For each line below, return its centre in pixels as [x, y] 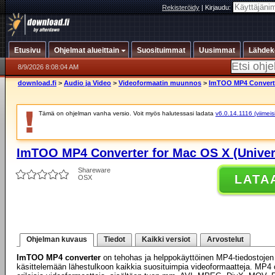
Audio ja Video [87, 83]
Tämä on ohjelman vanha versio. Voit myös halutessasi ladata [127, 113]
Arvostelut [225, 239]
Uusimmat [217, 50]
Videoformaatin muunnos [160, 83]
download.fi [37, 83]
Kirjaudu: [219, 7]
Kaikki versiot [166, 239]
